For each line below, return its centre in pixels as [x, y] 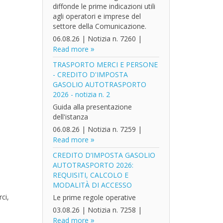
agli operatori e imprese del [97, 16]
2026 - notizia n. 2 [81, 94]
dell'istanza [70, 117]
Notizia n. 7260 [111, 39]
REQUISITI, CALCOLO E [90, 175]
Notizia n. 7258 [111, 210]
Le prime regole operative [94, 197]
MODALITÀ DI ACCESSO [92, 185]
